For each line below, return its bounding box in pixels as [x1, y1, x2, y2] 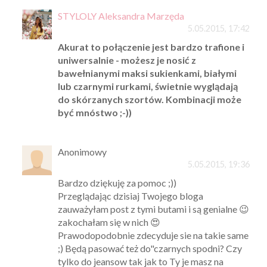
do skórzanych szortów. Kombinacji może [57, 93, 241, 105]
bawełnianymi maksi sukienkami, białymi [57, 67, 237, 79]
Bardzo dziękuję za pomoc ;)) [57, 176, 176, 188]
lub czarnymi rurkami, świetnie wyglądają [57, 80, 238, 92]
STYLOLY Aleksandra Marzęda [57, 10, 184, 21]
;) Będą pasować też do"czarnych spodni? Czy [57, 242, 242, 254]
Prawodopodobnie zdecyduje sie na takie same [57, 229, 249, 241]
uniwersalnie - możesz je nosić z [57, 54, 196, 66]
